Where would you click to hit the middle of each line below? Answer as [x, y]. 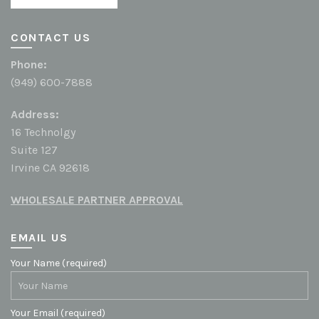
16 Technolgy [43, 132]
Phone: [29, 65]
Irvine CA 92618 [50, 168]
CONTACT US [51, 38]
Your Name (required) [59, 263]
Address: [35, 115]
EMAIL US [39, 238]
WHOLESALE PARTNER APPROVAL [97, 200]
